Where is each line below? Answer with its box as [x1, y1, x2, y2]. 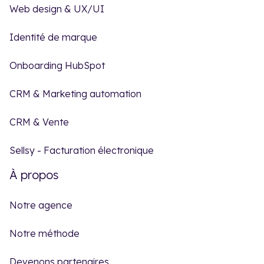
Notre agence [9, 199, 72, 211]
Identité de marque [9, 31, 97, 43]
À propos [9, 167, 58, 182]
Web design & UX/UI [9, 2, 104, 15]
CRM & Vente [9, 115, 69, 128]
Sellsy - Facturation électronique [9, 144, 154, 156]
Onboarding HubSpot [9, 59, 105, 71]
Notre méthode [9, 227, 80, 239]
